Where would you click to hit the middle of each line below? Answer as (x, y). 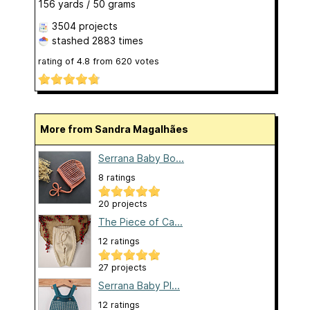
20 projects (123, 204)
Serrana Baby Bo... (141, 158)
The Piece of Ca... (140, 222)
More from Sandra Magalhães (119, 129)
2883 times (118, 40)
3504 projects (85, 26)
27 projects (122, 268)
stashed (71, 40)
